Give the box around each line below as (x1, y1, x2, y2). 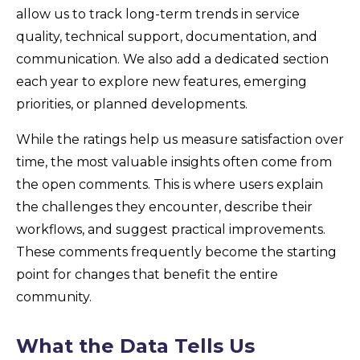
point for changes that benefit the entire (16, 267, 278, 282)
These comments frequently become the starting (16, 244, 337, 260)
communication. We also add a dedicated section (16, 51, 329, 67)
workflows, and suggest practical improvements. (16, 222, 325, 237)
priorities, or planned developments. (16, 96, 247, 112)
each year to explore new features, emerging (16, 74, 307, 89)
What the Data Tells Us (16, 334, 255, 358)
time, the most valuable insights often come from (16, 154, 332, 170)
